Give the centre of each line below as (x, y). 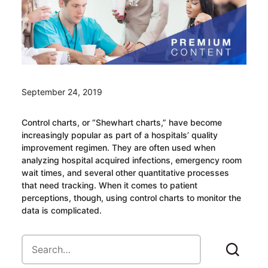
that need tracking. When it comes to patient (109, 185)
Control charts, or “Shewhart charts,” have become (121, 122)
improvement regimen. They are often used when (118, 147)
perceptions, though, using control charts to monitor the (131, 197)
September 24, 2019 (62, 92)
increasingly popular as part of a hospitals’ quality (119, 135)
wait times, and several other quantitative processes (125, 172)
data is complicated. (61, 210)
